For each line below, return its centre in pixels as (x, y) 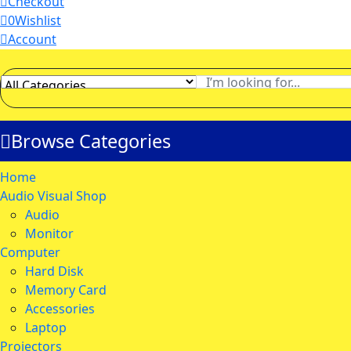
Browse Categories (91, 141)
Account (32, 39)
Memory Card (66, 290)
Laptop (46, 327)
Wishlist (38, 20)
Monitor (49, 233)
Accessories (60, 309)
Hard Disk (54, 271)
